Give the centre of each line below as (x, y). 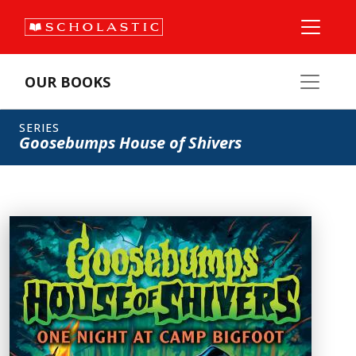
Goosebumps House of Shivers (130, 143)
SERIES (39, 128)
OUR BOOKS (68, 82)
